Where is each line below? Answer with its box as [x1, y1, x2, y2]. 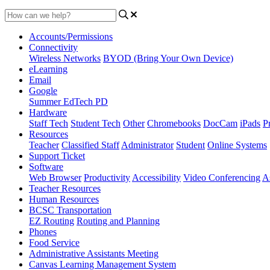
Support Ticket [29, 150, 85, 161]
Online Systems [207, 139, 267, 150]
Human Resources [29, 193, 99, 204]
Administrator [121, 139, 174, 150]
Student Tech [71, 118, 121, 128]
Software [29, 161, 63, 172]
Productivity [84, 172, 130, 183]
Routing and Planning [77, 215, 160, 226]
